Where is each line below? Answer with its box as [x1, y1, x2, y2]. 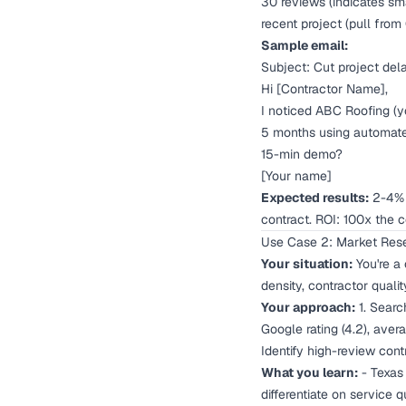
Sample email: [261, 37, 348, 53]
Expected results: [261, 189, 369, 206]
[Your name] [261, 168, 332, 184]
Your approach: [261, 299, 355, 315]
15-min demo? [261, 146, 343, 162]
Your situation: [261, 256, 353, 272]
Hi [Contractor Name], [261, 81, 388, 97]
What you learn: [261, 364, 358, 381]
